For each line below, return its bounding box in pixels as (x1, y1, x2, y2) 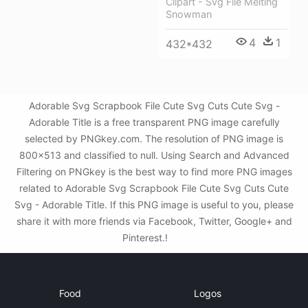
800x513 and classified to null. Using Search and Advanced (19, 149, 289, 162)
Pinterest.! (122, 232, 170, 244)
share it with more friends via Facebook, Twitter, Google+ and (16, 215, 292, 228)
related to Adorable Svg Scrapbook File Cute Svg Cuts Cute (19, 182, 289, 195)
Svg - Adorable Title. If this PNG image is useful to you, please (14, 199, 294, 211)
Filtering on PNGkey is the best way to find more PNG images (16, 166, 292, 178)
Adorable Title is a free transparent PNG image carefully (28, 116, 280, 129)
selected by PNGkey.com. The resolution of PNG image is (25, 133, 283, 145)
